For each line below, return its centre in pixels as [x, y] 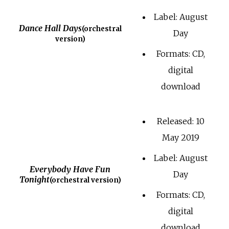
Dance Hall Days [50, 28]
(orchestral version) [85, 180]
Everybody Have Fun [70, 169]
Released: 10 [180, 121]
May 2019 [180, 138]
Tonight [34, 180]
